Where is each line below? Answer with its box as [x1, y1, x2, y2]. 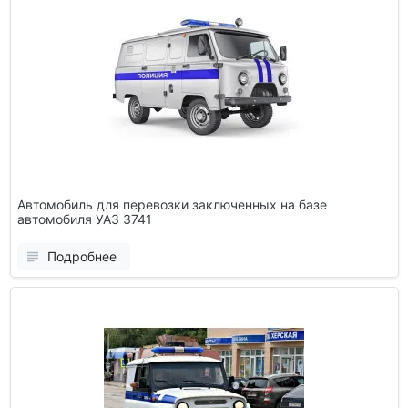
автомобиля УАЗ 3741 [16, 211, 152, 228]
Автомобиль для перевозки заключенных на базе [16, 197, 327, 213]
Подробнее [46, 249, 117, 265]
